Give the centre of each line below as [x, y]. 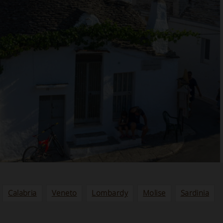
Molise [154, 193]
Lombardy [110, 193]
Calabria [22, 193]
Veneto [64, 193]
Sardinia [195, 193]
